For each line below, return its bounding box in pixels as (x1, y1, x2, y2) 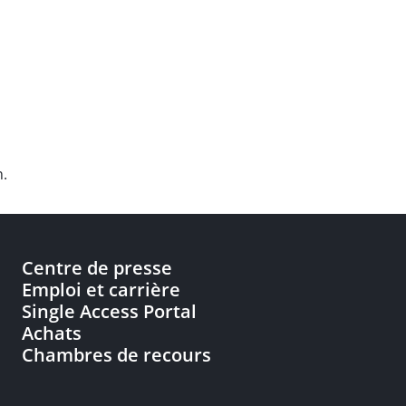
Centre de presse (22, 256, 172, 280)
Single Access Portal (22, 299, 197, 324)
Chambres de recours (22, 343, 211, 367)
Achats (22, 321, 82, 345)
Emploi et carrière (22, 277, 180, 302)
